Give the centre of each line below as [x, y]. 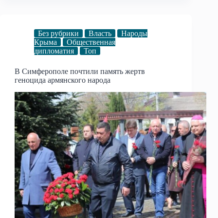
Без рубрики [58, 34]
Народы [134, 34]
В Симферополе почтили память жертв [80, 72]
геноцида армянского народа [63, 80]
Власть [100, 34]
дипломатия [54, 51]
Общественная [91, 42]
